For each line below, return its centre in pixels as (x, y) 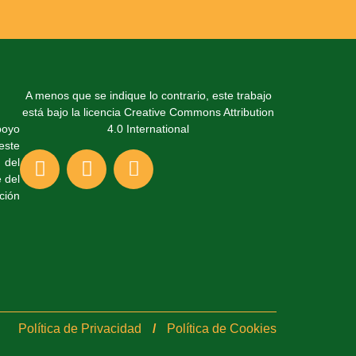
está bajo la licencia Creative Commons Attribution (149, 112)
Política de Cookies (222, 328)
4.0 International (149, 129)
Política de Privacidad (80, 328)
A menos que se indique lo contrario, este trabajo (148, 96)
